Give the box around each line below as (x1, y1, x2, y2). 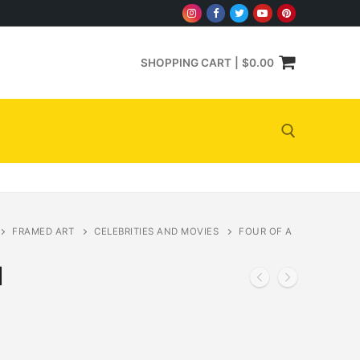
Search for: (98, 190, 120, 206)
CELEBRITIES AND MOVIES (94, 225, 219, 237)
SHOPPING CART (141, 55, 232, 69)
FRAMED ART (12, 225, 74, 237)
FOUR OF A (239, 225, 292, 237)
